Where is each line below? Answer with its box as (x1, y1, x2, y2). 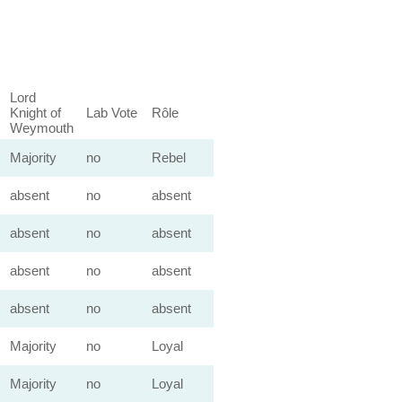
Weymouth (9, 120, 74, 135)
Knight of (9, 105, 61, 120)
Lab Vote (85, 105, 137, 120)
